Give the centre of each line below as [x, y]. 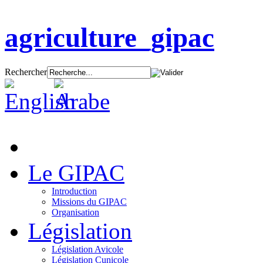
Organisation [75, 212]
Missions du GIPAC [89, 201]
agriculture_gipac [109, 38]
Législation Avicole [87, 249]
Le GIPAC [76, 173]
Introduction [74, 191]
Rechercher [26, 72]
